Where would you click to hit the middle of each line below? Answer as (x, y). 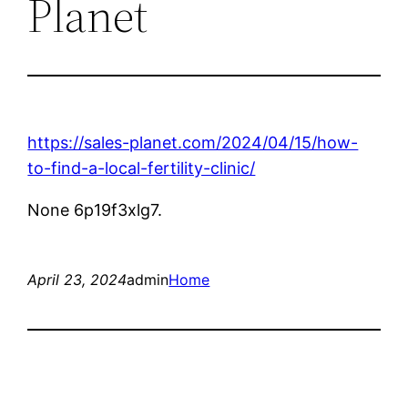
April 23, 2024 (77, 279)
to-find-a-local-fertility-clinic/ (142, 168)
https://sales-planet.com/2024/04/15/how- (193, 142)
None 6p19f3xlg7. (95, 209)
